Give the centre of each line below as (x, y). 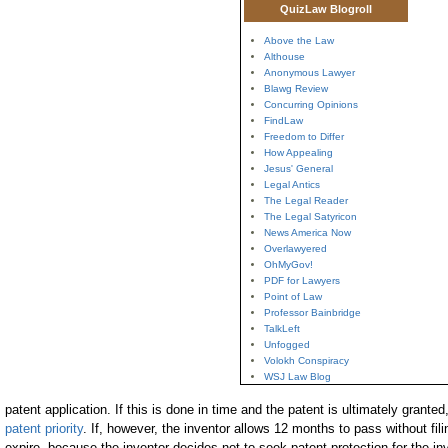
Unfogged (286, 344)
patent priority (44, 428)
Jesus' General (298, 168)
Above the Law (298, 40)
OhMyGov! (288, 264)
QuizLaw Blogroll (325, 9)
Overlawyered (295, 248)
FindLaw (283, 120)
